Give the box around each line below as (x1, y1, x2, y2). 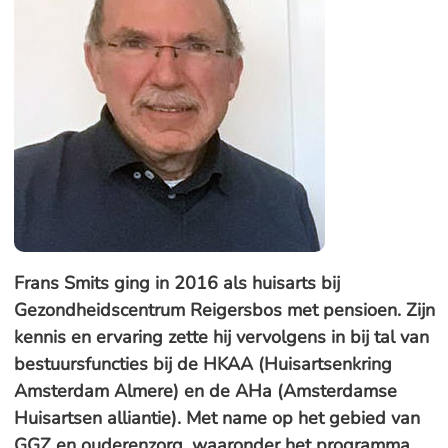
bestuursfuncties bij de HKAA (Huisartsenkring (13, 352, 392, 376)
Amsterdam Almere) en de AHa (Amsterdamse (13, 379, 397, 403)
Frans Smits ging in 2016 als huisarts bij (13, 271, 340, 295)
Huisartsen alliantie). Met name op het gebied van (13, 406, 420, 430)
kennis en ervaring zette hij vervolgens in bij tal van (13, 325, 429, 349)
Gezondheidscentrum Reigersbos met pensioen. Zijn (13, 298, 435, 322)
